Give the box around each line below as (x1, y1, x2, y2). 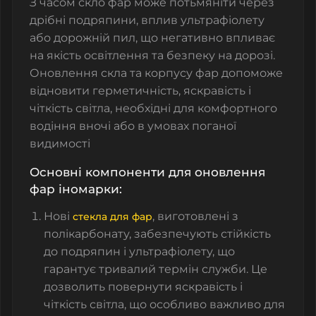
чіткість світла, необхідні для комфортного (30, 101, 277, 115)
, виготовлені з (152, 209, 238, 223)
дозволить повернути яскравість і (44, 279, 243, 293)
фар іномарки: (30, 181, 122, 196)
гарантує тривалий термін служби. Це (44, 262, 267, 276)
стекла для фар (73, 209, 152, 223)
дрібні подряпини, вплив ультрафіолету (30, 13, 265, 27)
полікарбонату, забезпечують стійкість (44, 226, 271, 241)
